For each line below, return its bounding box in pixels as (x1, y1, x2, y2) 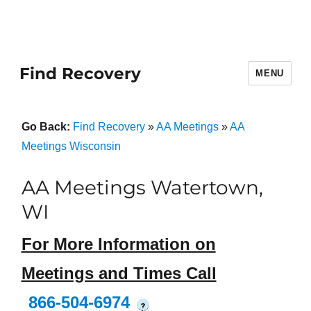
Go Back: (21, 121, 73, 133)
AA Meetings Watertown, (21, 176, 263, 199)
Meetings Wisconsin (21, 140, 121, 152)
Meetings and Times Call (21, 264, 217, 283)
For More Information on (21, 235, 216, 254)
